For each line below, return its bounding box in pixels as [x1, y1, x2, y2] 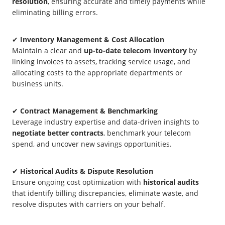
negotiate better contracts [12, 128, 103, 138]
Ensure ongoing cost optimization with [12, 177, 143, 187]
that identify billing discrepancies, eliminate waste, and [12, 188, 198, 198]
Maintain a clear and [12, 46, 84, 56]
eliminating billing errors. [12, 8, 98, 18]
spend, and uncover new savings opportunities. [12, 139, 172, 149]
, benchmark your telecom [103, 128, 191, 138]
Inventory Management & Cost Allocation [20, 35, 164, 45]
